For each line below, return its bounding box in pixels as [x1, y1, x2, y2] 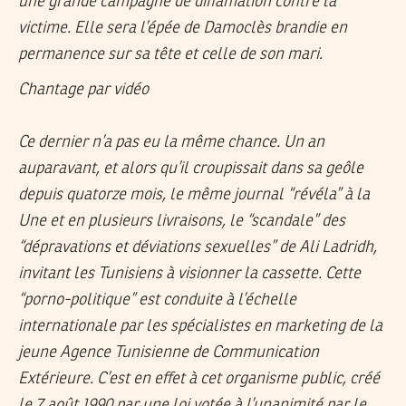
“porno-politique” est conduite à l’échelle [18, 292, 296, 309]
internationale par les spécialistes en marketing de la [18, 318, 382, 335]
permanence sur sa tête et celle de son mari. [18, 46, 323, 63]
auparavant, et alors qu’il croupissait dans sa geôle [18, 160, 363, 178]
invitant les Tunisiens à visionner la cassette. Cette [18, 266, 361, 283]
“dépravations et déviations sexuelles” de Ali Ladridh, [18, 239, 377, 256]
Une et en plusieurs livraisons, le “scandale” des [18, 213, 345, 230]
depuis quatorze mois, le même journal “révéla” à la [18, 187, 370, 204]
